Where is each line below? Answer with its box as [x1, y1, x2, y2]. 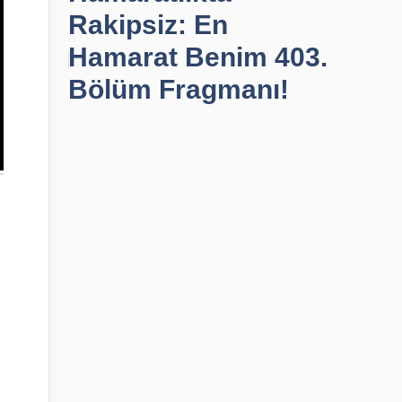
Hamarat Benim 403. [68, 42, 328, 72]
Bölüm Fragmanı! [68, 74, 289, 104]
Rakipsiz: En [68, 10, 228, 39]
